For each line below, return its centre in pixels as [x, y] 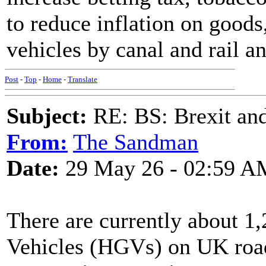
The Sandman [136, 142]
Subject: [47, 116]
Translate [83, 79]
